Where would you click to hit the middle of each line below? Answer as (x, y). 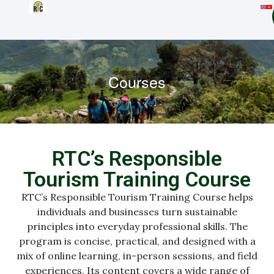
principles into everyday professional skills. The (137, 226)
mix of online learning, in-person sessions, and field (137, 256)
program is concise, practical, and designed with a (137, 241)
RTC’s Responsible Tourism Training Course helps (137, 197)
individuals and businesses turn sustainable (137, 212)
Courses (137, 81)
